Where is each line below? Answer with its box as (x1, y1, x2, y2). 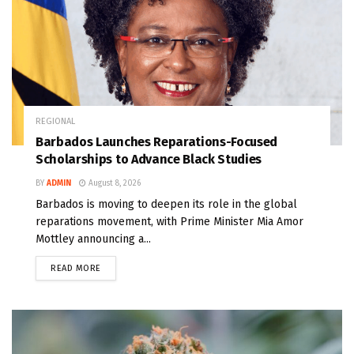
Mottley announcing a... (36, 232, 151, 246)
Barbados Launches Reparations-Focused (36, 134, 278, 149)
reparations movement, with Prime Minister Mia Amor (36, 214, 303, 228)
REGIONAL (36, 115, 75, 126)
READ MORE (51, 262, 101, 273)
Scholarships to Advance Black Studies (36, 151, 262, 167)
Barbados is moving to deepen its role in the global (36, 197, 297, 211)
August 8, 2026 (86, 178, 141, 188)
